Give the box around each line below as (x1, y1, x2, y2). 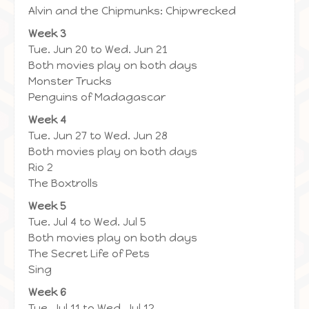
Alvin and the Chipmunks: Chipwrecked (28, 4, 236, 17)
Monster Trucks (28, 74, 112, 88)
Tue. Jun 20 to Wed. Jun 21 (28, 43, 167, 56)
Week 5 (28, 199, 66, 212)
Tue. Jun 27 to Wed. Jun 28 (28, 129, 168, 142)
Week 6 (28, 286, 66, 299)
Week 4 (28, 113, 66, 126)
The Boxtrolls (28, 177, 98, 190)
